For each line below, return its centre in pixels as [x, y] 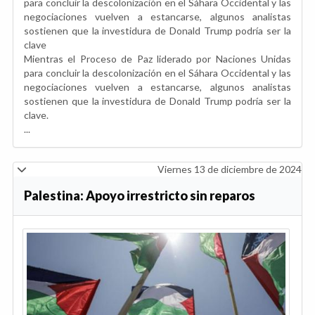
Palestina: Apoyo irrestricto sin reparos [140, 195]
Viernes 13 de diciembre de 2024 [230, 169]
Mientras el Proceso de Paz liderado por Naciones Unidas [157, 58]
